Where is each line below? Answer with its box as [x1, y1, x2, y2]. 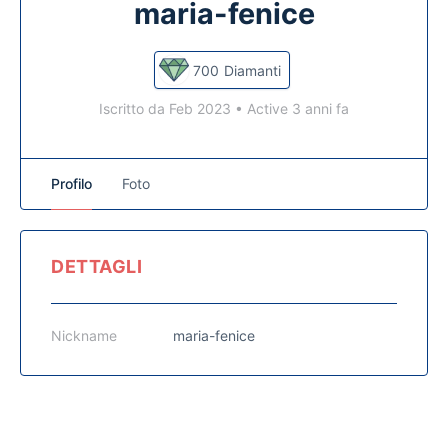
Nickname [51, 327, 117, 344]
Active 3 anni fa [243, 100, 349, 117]
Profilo [51, 175, 92, 192]
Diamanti [223, 61, 281, 79]
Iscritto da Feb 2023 [99, 100, 235, 117]
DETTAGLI [51, 256, 142, 277]
